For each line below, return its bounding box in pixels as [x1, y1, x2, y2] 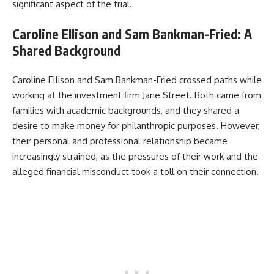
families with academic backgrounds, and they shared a [12, 105, 239, 117]
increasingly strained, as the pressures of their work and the [12, 150, 258, 163]
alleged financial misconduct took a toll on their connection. [12, 166, 259, 178]
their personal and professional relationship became [12, 135, 228, 147]
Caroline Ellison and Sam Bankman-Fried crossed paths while [12, 74, 262, 86]
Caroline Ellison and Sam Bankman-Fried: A [12, 25, 252, 42]
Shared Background [12, 42, 120, 59]
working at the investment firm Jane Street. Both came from [12, 89, 261, 102]
